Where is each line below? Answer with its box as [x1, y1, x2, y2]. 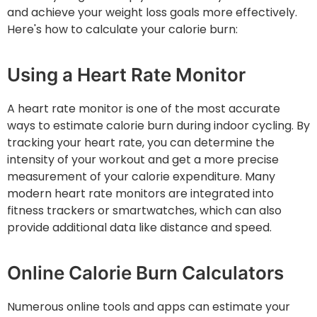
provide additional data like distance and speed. [7, 219, 272, 236]
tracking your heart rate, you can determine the [7, 134, 275, 151]
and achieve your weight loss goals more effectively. [7, 4, 297, 21]
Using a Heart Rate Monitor [7, 64, 246, 86]
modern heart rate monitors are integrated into [7, 185, 274, 202]
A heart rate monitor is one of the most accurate [7, 100, 280, 117]
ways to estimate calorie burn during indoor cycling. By [7, 117, 310, 134]
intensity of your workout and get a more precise [7, 151, 279, 168]
